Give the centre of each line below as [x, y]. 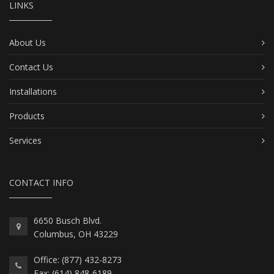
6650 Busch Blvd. [68, 221]
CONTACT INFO [41, 183]
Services [25, 141]
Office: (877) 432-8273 [78, 260]
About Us [28, 43]
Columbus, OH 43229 [76, 234]
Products [27, 116]
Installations [33, 92]
